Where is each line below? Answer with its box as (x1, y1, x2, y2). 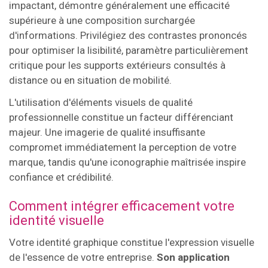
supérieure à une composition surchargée (9, 14, 195, 26)
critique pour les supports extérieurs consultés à (9, 59, 226, 71)
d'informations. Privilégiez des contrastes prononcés (9, 29, 247, 41)
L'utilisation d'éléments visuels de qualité (9, 96, 193, 108)
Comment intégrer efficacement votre (9, 198, 234, 214)
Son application (157, 251, 230, 263)
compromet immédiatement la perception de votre (9, 141, 236, 153)
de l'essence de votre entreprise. (9, 251, 157, 263)
